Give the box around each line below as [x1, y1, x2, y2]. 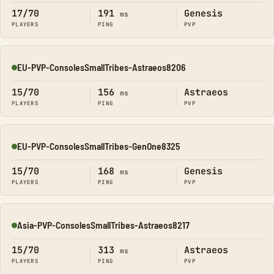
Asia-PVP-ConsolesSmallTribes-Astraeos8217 [17, 219, 190, 231]
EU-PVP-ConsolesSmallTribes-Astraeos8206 [17, 61, 185, 73]
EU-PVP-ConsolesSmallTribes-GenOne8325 [17, 140, 180, 152]
